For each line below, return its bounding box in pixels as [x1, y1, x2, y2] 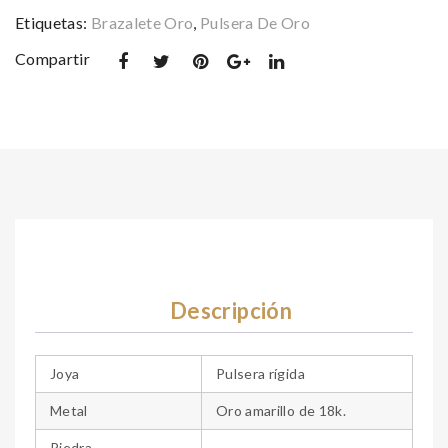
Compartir [15, 48, 91, 68]
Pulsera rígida [216, 365, 305, 383]
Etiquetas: [15, 12, 91, 32]
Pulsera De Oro [200, 12, 311, 32]
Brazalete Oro [90, 12, 194, 32]
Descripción [170, 296, 292, 324]
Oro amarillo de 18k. [216, 402, 346, 420]
